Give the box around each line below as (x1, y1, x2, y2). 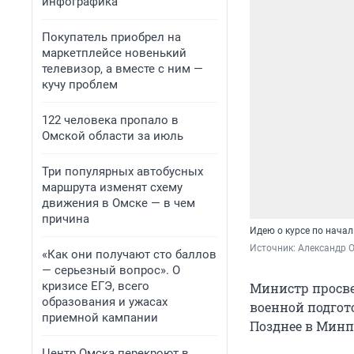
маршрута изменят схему (42, 180, 183, 194)
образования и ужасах (42, 295, 168, 309)
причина (42, 212, 89, 226)
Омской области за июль (42, 129, 183, 143)
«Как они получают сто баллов (42, 247, 217, 262)
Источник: (250, 243, 298, 254)
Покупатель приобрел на (42, 30, 181, 44)
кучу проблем (42, 77, 118, 92)
